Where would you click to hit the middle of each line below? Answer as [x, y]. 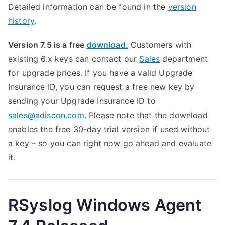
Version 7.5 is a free [47, 45]
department [184, 59]
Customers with [160, 45]
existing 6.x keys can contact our [74, 59]
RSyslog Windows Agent [105, 205]
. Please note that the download [146, 115]
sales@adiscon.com [46, 115]
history [21, 21]
